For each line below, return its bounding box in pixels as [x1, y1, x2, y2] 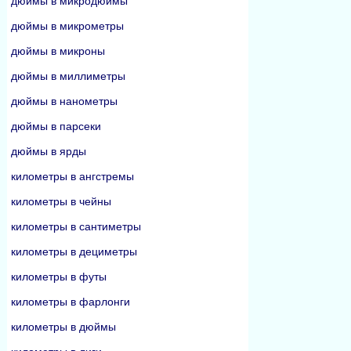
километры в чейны [11, 195, 111, 208]
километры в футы [11, 270, 107, 283]
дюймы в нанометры [11, 95, 118, 107]
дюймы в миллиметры [11, 70, 125, 82]
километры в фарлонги [11, 295, 130, 308]
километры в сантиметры [11, 220, 141, 233]
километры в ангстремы [11, 170, 134, 183]
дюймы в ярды [11, 145, 86, 157]
